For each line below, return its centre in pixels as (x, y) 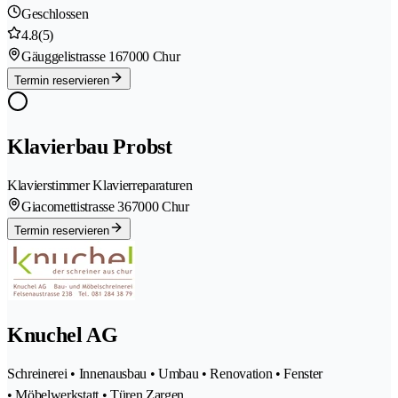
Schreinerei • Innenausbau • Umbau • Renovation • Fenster (165, 374)
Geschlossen (55, 14)
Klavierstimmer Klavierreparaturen (100, 186)
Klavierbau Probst (90, 147)
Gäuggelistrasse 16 (72, 57)
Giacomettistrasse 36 (76, 207)
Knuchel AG (63, 335)
